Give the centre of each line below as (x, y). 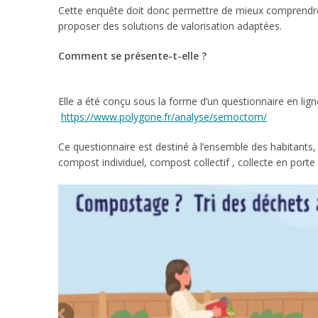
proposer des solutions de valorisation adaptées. (170, 26)
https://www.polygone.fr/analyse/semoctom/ (164, 117)
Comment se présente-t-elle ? (132, 56)
